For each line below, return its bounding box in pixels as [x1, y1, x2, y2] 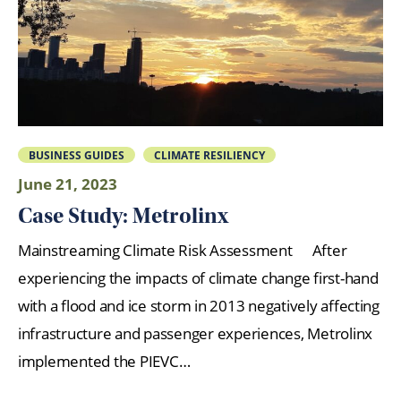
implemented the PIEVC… [18, 351, 191, 372]
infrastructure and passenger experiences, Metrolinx [18, 323, 372, 345]
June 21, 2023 [18, 174, 117, 195]
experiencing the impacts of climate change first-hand [18, 268, 379, 289]
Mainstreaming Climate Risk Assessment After [18, 240, 347, 261]
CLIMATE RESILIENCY [154, 147, 266, 162]
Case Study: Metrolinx [18, 202, 228, 228]
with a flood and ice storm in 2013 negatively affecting [18, 295, 380, 317]
